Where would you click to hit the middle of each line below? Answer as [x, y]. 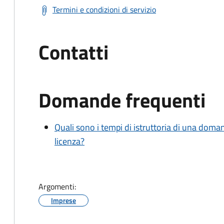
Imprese [63, 200]
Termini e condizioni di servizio [104, 9]
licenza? [69, 141]
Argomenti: [57, 186]
